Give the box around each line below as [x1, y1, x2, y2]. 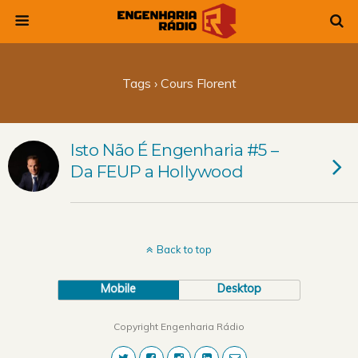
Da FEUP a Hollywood [70, 161, 244, 181]
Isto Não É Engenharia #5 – [70, 140, 279, 160]
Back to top [157, 243, 212, 256]
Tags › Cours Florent [121, 75, 237, 91]
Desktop [217, 281, 262, 296]
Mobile [101, 281, 137, 296]
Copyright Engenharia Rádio [113, 320, 245, 332]
